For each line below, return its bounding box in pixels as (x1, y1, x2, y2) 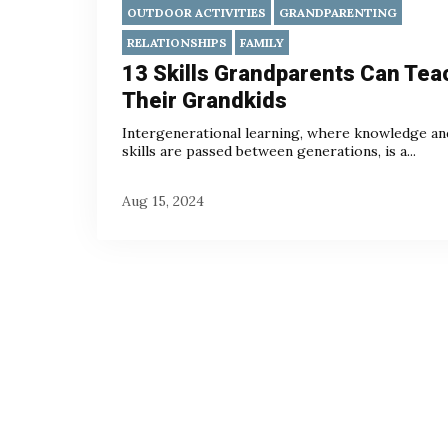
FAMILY (240, 35, 284, 51)
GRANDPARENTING (279, 5, 397, 21)
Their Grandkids (122, 88, 287, 114)
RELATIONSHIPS (127, 35, 227, 51)
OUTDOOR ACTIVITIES (127, 5, 266, 21)
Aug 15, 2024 (122, 191, 204, 210)
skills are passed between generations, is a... (122, 142, 416, 161)
